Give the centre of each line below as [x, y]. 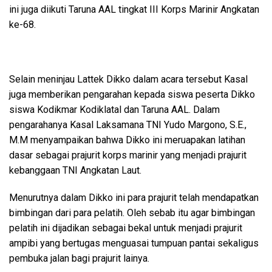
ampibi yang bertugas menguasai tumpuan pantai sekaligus [134, 243]
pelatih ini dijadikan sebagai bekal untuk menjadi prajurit [126, 228]
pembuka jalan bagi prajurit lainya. [79, 258]
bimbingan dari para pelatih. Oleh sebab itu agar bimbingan [132, 213]
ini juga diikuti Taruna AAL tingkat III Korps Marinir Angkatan [134, 9]
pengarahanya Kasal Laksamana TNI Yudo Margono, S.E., [128, 125]
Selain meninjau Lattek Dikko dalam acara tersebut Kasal [128, 79]
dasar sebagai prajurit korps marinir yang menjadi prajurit [128, 155]
